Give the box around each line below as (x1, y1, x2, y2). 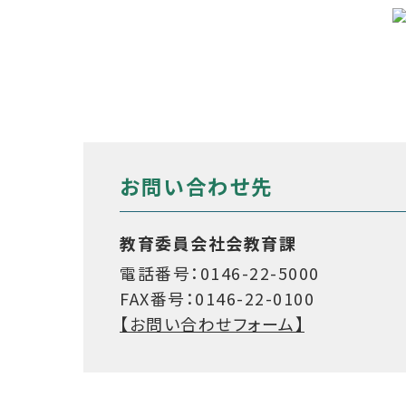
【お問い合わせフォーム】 (120, 312, 304, 336)
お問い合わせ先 (120, 171, 274, 200)
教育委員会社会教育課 (120, 231, 296, 255)
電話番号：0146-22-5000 (120, 261, 320, 285)
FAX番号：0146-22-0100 (120, 286, 314, 311)
